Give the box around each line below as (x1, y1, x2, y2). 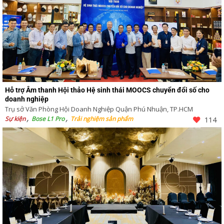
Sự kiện (5, 114, 25, 123)
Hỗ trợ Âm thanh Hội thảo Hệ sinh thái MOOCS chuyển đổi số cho (5, 85, 209, 94)
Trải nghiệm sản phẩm (70, 114, 133, 123)
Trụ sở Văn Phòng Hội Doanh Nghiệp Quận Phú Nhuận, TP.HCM (5, 104, 193, 113)
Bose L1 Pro (31, 114, 64, 123)
